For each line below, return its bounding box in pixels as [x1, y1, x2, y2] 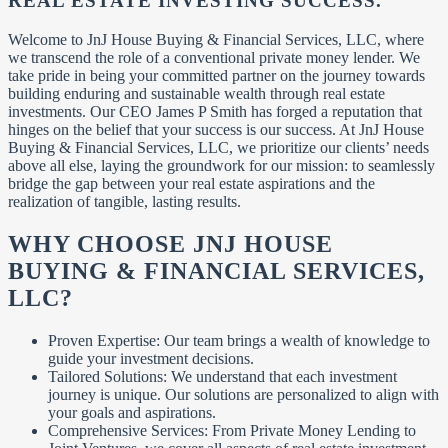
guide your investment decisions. [48, 349, 254, 367]
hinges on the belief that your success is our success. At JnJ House [8, 120, 424, 138]
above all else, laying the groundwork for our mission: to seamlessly [8, 156, 435, 174]
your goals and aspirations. [48, 403, 216, 421]
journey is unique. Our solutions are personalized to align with [48, 385, 439, 403]
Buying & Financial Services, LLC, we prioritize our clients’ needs [8, 138, 429, 156]
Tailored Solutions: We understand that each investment [48, 367, 397, 385]
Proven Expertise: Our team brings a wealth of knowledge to [48, 331, 430, 349]
